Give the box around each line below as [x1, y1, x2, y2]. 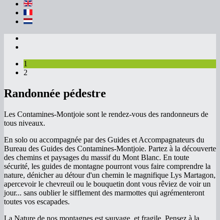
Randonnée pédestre [4, 86, 106, 100]
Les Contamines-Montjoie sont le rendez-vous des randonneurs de [4, 110, 208, 118]
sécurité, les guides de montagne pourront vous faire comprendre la [4, 162, 211, 170]
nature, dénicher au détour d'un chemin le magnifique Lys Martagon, [4, 170, 216, 179]
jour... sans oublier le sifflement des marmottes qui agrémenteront [4, 188, 204, 197]
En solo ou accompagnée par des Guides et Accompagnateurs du [4, 135, 204, 144]
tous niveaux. [4, 118, 45, 127]
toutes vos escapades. [4, 197, 70, 206]
